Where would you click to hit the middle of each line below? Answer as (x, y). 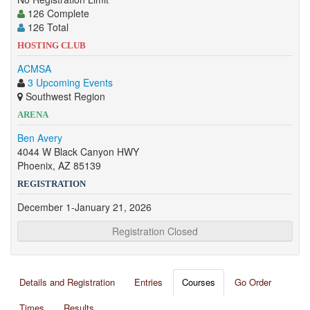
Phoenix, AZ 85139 (59, 165)
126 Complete (57, 13)
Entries (148, 282)
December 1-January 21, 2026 (84, 207)
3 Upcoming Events (70, 82)
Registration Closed (155, 231)
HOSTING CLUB (52, 45)
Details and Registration (67, 282)
